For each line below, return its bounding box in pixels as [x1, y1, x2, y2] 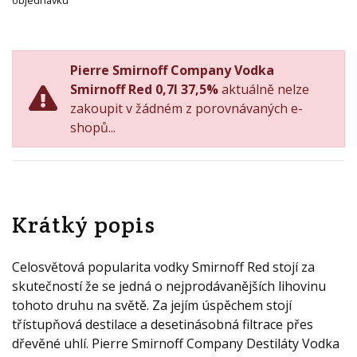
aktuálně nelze [218, 80, 309, 98]
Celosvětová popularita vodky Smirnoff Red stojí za [12, 258, 315, 276]
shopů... [70, 119, 116, 136]
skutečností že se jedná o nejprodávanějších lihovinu [12, 277, 326, 295]
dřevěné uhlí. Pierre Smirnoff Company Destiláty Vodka [12, 335, 339, 352]
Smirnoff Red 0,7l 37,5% [70, 80, 218, 98]
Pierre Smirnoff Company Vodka [70, 61, 274, 79]
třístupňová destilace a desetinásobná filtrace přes [12, 316, 313, 333]
